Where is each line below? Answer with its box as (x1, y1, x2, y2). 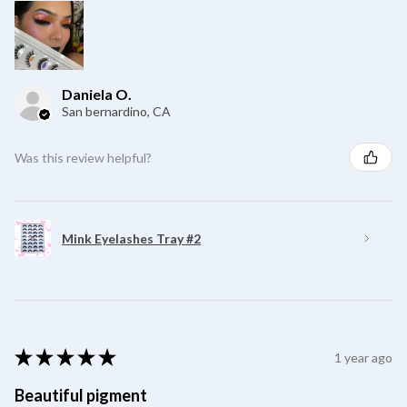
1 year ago (334, 349, 392, 365)
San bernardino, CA (62, 104, 171, 120)
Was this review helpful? (15, 149, 152, 165)
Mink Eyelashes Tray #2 (62, 230, 201, 246)
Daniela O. (62, 85, 132, 104)
